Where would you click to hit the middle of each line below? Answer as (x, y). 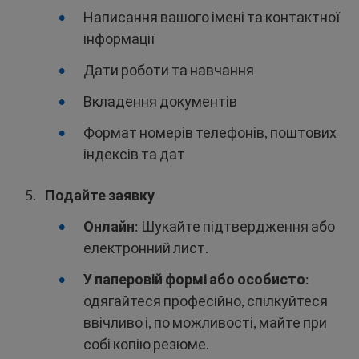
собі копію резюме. (146, 344)
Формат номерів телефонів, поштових (210, 133)
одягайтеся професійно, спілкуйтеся (206, 301)
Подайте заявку (100, 195)
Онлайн (109, 226)
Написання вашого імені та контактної (212, 17)
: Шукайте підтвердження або (235, 226)
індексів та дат (134, 154)
